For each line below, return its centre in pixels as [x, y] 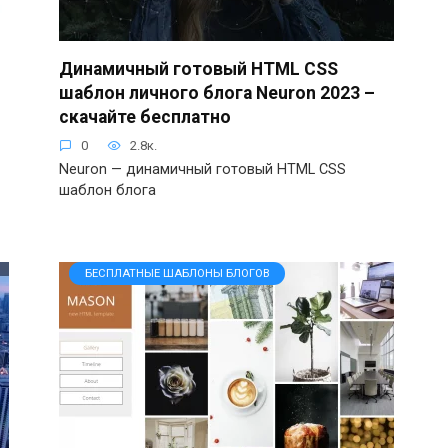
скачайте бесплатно [145, 117]
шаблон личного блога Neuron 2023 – [217, 93]
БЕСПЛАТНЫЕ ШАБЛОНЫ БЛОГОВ [177, 273]
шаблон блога [107, 190]
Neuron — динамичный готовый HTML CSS [202, 169]
